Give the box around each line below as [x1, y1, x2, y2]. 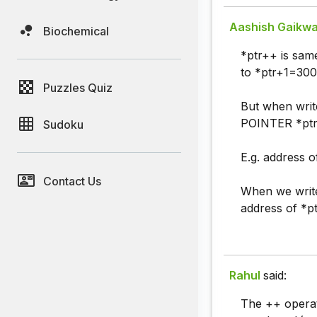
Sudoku [43, 117, 83, 132]
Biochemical [43, 23, 109, 38]
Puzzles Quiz [43, 80, 113, 95]
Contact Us [43, 173, 101, 188]
